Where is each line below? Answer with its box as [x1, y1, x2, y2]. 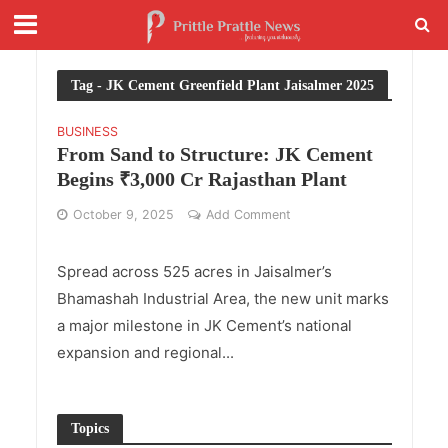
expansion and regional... [56, 343, 234, 362]
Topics [70, 420, 109, 436]
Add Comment [205, 207, 291, 222]
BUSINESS [56, 124, 118, 139]
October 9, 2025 [72, 207, 174, 222]
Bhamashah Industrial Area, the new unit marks [56, 289, 389, 308]
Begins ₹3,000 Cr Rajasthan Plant [56, 168, 347, 190]
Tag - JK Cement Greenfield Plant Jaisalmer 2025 [70, 76, 374, 93]
